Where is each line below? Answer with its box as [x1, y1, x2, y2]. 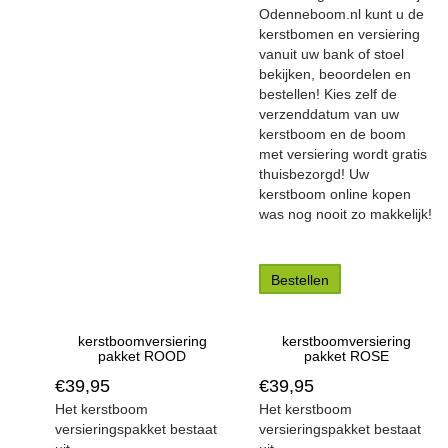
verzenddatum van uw [259, 106, 399, 122]
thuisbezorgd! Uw [259, 166, 369, 182]
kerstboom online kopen [259, 186, 411, 202]
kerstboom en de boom [259, 126, 406, 142]
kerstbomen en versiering [259, 26, 420, 42]
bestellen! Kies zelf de [259, 86, 397, 102]
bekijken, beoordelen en [259, 66, 411, 82]
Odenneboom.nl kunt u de [259, 6, 424, 22]
